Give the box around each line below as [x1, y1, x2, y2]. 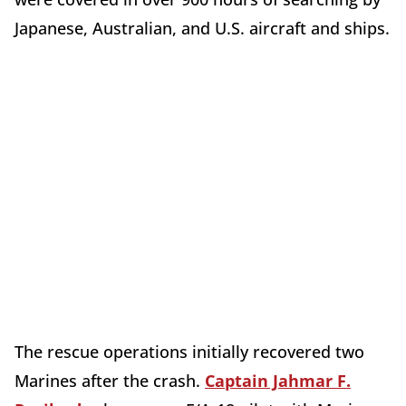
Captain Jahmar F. [205, 369, 351, 391]
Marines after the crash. [14, 369, 205, 391]
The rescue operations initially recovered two [14, 340, 364, 362]
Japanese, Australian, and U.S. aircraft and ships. [14, 16, 390, 39]
